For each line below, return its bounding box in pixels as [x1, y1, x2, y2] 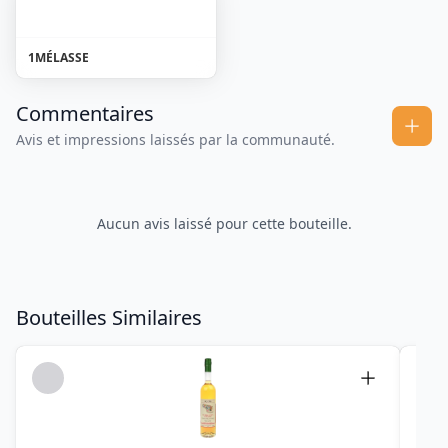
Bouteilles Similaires [16, 304, 202, 332]
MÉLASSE [35, 49, 89, 67]
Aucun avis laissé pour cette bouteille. [96, 214, 352, 234]
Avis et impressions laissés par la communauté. [16, 130, 335, 150]
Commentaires [16, 100, 154, 128]
